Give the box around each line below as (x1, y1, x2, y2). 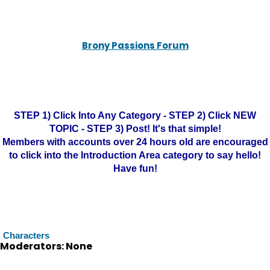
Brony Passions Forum (81, 39, 189, 52)
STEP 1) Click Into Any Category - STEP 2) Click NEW (14, 110, 256, 121)
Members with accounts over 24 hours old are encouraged (2, 137, 268, 147)
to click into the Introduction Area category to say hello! (9, 150, 261, 160)
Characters (3, 230, 49, 240)
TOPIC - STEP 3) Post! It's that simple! (49, 124, 221, 134)
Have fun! (113, 163, 157, 174)
